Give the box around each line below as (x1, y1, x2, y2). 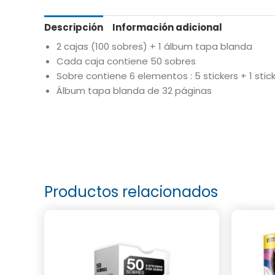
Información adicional (112, 20, 222, 34)
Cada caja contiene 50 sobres (56, 55, 196, 68)
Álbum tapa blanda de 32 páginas (56, 84, 212, 98)
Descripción (44, 20, 103, 34)
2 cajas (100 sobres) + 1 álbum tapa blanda (56, 40, 252, 53)
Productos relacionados (44, 181, 218, 202)
